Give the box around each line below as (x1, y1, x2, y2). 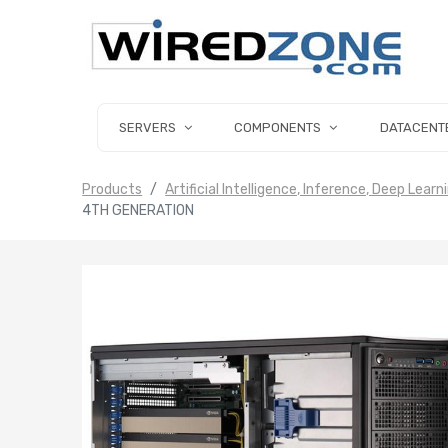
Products (82, 181, 143, 199)
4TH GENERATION (82, 202, 195, 220)
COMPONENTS (234, 120, 322, 135)
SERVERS (118, 120, 176, 135)
